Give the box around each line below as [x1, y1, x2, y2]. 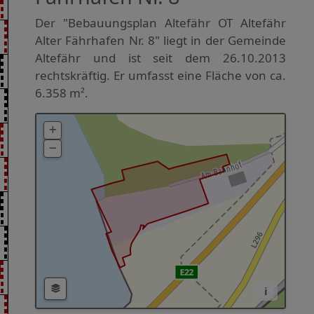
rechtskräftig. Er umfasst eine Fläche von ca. [35, 67, 286, 83]
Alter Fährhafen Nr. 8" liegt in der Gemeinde [35, 32, 286, 48]
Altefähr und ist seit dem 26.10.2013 [35, 49, 286, 66]
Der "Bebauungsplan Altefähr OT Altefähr [35, 14, 286, 31]
